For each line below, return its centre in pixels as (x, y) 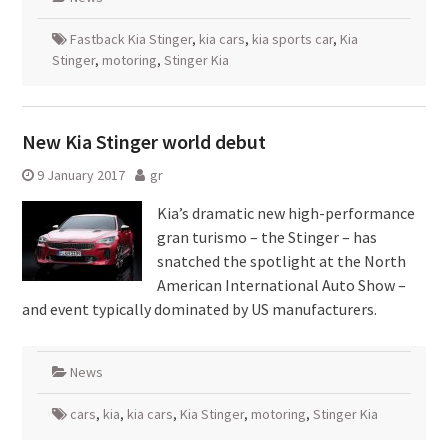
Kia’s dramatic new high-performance (285, 213)
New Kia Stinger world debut (143, 141)
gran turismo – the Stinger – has (266, 237)
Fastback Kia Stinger (130, 39)
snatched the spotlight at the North (281, 261)
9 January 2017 (80, 175)
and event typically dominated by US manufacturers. (200, 309)
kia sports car (292, 39)
